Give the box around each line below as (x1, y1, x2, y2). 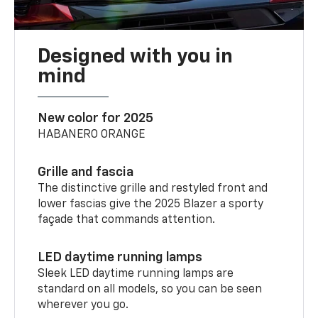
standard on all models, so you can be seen (38, 283, 263, 295)
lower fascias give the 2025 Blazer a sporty (38, 198, 264, 210)
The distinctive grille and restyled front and (38, 182, 268, 194)
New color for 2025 (38, 111, 154, 125)
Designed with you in (38, 46, 234, 67)
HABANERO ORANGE (38, 128, 146, 141)
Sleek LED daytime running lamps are (38, 268, 234, 280)
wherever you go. (38, 299, 129, 311)
